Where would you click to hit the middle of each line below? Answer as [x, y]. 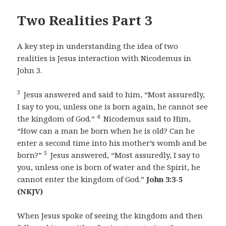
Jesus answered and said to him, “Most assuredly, [114, 94]
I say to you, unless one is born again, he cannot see [113, 106]
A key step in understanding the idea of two [98, 46]
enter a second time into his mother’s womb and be [112, 143]
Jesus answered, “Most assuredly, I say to [124, 155]
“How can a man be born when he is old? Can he [106, 130]
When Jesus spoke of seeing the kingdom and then [110, 215]
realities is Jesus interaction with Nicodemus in [104, 58]
